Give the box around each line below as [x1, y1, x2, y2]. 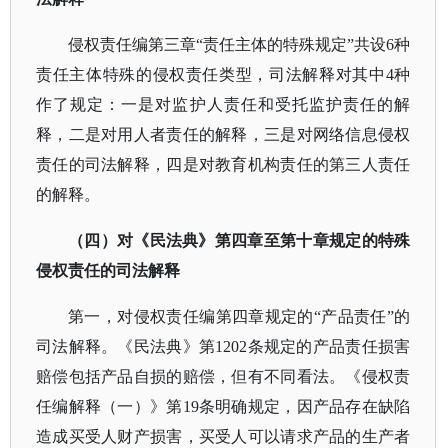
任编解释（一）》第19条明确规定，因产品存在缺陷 [36, 398, 411, 415]
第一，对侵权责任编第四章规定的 [68, 308, 314, 325]
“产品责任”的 [313, 308, 411, 325]
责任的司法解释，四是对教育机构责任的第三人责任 [36, 156, 411, 173]
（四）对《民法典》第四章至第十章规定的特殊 [68, 232, 411, 249]
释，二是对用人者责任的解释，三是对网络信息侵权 [36, 126, 411, 143]
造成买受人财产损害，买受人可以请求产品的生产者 [36, 428, 411, 445]
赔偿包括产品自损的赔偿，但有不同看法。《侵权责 [36, 368, 411, 385]
